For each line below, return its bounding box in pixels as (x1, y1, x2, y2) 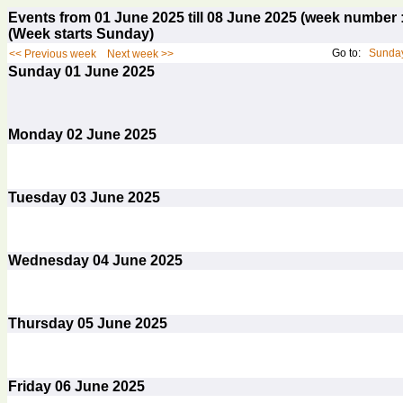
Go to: (332, 47, 369, 59)
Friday (8, 379, 55, 394)
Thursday (8, 316, 77, 331)
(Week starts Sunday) (8, 26, 154, 41)
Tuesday (8, 190, 70, 205)
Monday (8, 127, 67, 142)
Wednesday (8, 253, 93, 268)
